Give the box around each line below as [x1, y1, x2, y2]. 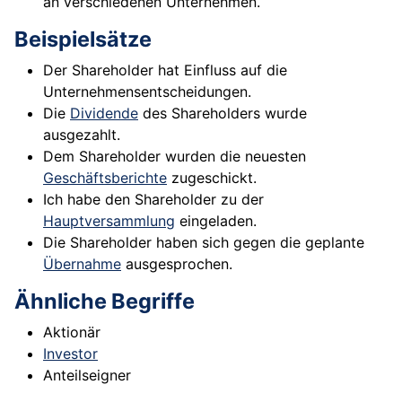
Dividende [70, 104, 138, 123]
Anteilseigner [43, 366, 131, 385]
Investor [43, 345, 98, 363]
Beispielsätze [14, 26, 152, 53]
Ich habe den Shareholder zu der [43, 190, 264, 209]
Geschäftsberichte [43, 169, 167, 188]
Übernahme [43, 255, 121, 274]
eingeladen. [175, 212, 257, 231]
